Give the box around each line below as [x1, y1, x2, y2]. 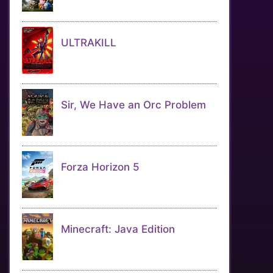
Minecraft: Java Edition [61, 223, 175, 235]
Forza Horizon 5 [61, 161, 140, 173]
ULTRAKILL [61, 37, 116, 49]
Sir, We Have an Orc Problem [61, 99, 206, 111]
